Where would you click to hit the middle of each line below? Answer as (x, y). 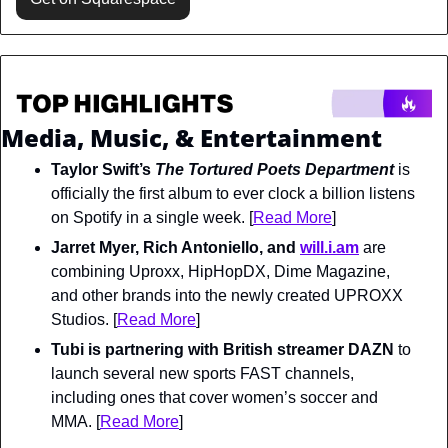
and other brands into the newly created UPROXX (227, 295)
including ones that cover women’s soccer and (214, 397)
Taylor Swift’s (103, 169)
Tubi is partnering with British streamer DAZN (222, 349)
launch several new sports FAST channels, (202, 373)
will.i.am (329, 247)
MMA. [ (75, 421)
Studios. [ (84, 319)
